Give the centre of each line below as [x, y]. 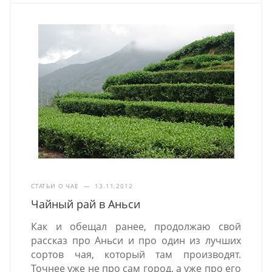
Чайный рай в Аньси [86, 204]
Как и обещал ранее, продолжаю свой [136, 227]
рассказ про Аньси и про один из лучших [136, 241]
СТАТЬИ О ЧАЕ [55, 186]
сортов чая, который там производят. [136, 255]
